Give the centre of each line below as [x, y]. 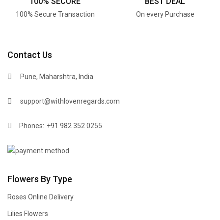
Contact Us [30, 55]
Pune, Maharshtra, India [57, 76]
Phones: [31, 126]
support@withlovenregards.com [70, 101]
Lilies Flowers [28, 214]
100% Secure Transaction [55, 14]
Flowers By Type [40, 179]
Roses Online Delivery [41, 197]
